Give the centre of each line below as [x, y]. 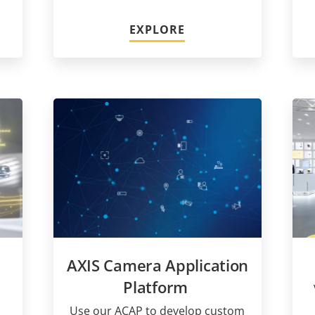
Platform [157, 287]
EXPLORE [157, 30]
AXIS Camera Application [157, 265]
